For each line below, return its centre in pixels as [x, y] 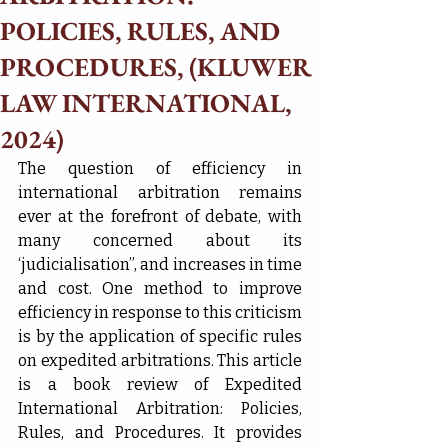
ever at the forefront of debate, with [160, 216]
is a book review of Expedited [160, 384]
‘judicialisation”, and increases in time [160, 264]
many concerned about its [160, 240]
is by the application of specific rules [160, 336]
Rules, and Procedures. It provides [160, 432]
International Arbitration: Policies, [160, 408]
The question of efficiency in [160, 168]
